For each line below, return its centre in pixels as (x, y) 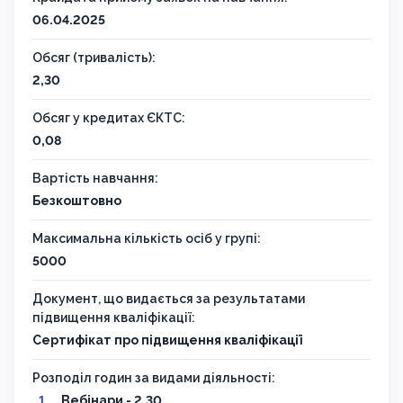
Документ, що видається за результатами (169, 299)
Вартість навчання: (95, 179)
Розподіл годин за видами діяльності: (154, 378)
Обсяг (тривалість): (94, 58)
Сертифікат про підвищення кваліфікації (167, 340)
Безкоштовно (77, 201)
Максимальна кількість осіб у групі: (147, 239)
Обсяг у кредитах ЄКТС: (109, 118)
